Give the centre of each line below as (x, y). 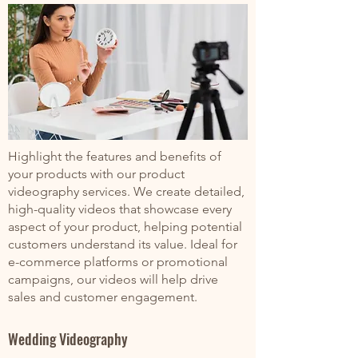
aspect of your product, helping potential (125, 227)
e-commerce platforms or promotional (118, 262)
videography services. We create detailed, (126, 191)
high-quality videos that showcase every (120, 209)
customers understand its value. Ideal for (123, 244)
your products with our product (96, 174)
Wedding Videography (68, 339)
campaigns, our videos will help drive (113, 279)
